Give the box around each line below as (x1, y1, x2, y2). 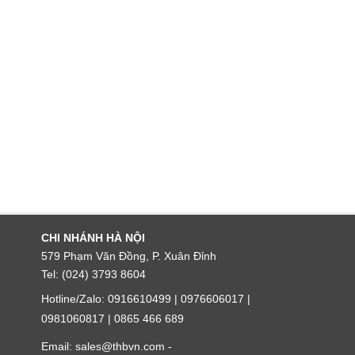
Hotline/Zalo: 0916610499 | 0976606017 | (41, 292, 250, 306)
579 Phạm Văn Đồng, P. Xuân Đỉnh (41, 250, 216, 263)
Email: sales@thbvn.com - (41, 340, 172, 353)
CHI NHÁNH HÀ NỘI (41, 231, 145, 245)
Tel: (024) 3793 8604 (41, 268, 146, 281)
